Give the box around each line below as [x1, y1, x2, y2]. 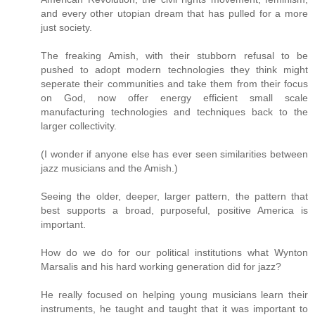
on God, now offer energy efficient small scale [41, 92, 308, 104]
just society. [41, 22, 92, 34]
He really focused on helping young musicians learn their [41, 289, 308, 301]
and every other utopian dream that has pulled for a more [41, 8, 308, 20]
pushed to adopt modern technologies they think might [41, 64, 308, 76]
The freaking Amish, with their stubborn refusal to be [41, 50, 308, 62]
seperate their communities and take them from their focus [41, 78, 308, 90]
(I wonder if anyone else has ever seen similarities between [41, 148, 308, 160]
